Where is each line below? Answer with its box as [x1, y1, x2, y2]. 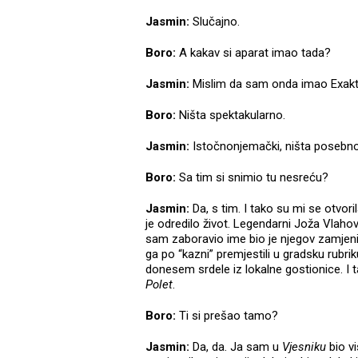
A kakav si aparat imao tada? [179, 46, 331, 61]
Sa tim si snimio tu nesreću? [176, 170, 328, 185]
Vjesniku [282, 340, 329, 355]
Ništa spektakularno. [176, 108, 285, 123]
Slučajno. [189, 14, 240, 30]
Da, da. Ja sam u [189, 340, 282, 355]
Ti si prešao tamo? [176, 308, 278, 324]
